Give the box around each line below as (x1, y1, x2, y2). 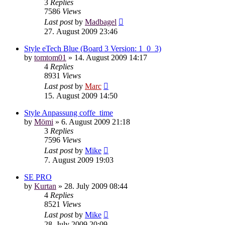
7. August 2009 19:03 (44, 155, 114, 164)
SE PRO (24, 172, 52, 181)
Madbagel (85, 17, 117, 26)
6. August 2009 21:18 (61, 117, 130, 126)
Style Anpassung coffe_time (24, 108, 113, 117)
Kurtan (34, 181, 56, 190)
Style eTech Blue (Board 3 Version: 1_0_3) (24, 44, 161, 53)
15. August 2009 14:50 (44, 91, 118, 100)
